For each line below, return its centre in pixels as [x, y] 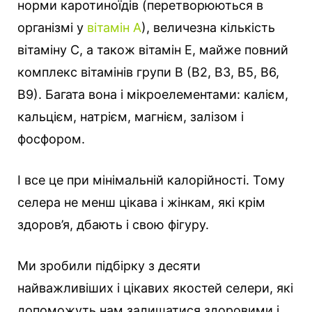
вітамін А [114, 28]
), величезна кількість [208, 28]
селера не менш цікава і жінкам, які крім [141, 203]
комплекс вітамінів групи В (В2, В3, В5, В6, [148, 72]
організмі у [52, 28]
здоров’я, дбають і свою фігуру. [113, 225]
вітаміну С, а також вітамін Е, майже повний [153, 50]
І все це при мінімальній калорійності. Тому [151, 180]
